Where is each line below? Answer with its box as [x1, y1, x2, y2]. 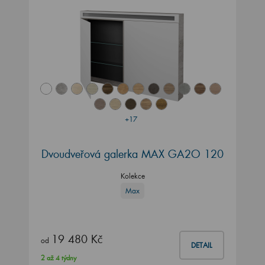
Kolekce [120, 172, 145, 181]
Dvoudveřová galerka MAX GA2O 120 [41, 147, 224, 161]
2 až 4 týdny [41, 254, 76, 263]
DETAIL [191, 241, 212, 250]
